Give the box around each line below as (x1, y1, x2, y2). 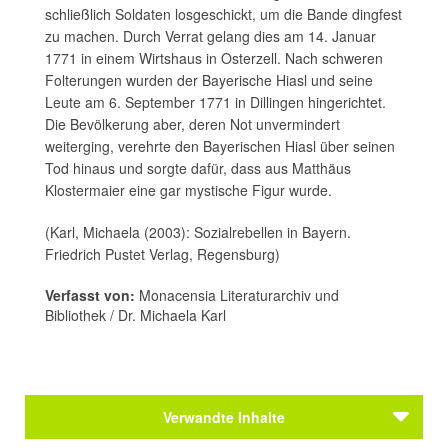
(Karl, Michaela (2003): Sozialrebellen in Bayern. (45, 221, 351, 242)
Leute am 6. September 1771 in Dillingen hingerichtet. (45, 91, 386, 112)
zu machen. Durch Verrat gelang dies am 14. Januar (45, 25, 376, 46)
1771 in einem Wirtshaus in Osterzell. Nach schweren (45, 47, 383, 68)
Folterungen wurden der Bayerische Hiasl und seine (45, 69, 373, 90)
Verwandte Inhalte (163, 406, 285, 427)
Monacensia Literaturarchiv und (135, 284, 339, 305)
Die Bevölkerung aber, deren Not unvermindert (45, 113, 340, 134)
